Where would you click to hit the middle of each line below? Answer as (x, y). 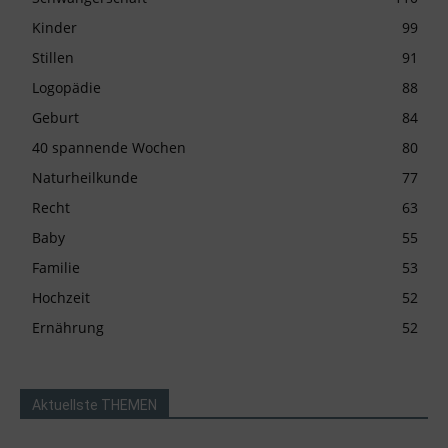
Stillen (53, 57)
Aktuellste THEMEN (94, 404)
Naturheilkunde (85, 177)
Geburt (55, 117)
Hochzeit (61, 297)
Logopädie (66, 87)
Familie (56, 267)
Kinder (54, 27)
